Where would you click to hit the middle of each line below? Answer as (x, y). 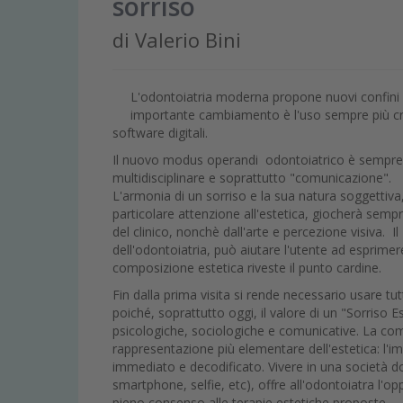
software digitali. (160, 133)
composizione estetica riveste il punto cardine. (247, 268)
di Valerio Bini (177, 40)
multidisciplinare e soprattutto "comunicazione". (252, 178)
